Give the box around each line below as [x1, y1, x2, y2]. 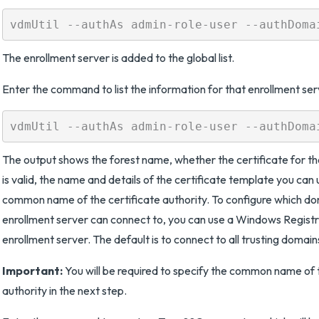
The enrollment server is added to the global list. [2, 51, 234, 65]
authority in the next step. [2, 283, 127, 298]
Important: [2, 263, 63, 278]
